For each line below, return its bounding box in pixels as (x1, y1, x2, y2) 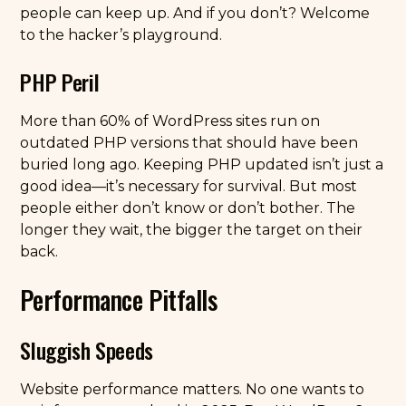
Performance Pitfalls (20, 281, 217, 318)
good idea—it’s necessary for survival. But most (20, 178, 358, 195)
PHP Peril (20, 65, 100, 98)
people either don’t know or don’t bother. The (20, 199, 356, 217)
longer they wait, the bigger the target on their (20, 221, 363, 238)
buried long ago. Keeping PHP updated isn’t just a (20, 156, 384, 173)
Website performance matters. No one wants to (20, 381, 365, 398)
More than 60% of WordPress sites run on (20, 112, 321, 130)
